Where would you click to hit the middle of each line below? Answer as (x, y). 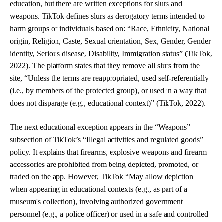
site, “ (19, 78)
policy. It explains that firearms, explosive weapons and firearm (108, 152)
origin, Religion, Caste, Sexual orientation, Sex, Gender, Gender (110, 41)
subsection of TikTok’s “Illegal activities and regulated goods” (107, 139)
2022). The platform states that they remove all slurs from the (105, 66)
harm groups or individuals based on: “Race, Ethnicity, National (110, 28)
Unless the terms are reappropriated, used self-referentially (118, 78)
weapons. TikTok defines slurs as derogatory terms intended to (107, 16)
